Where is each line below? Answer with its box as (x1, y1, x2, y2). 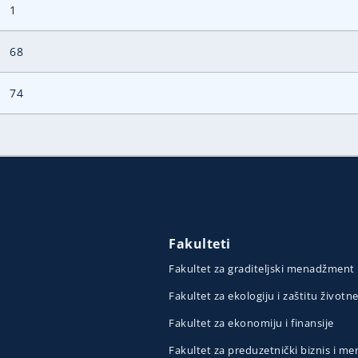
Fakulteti (169, 235, 231, 253)
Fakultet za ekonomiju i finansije (169, 316, 334, 331)
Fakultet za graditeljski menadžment (169, 261, 355, 276)
